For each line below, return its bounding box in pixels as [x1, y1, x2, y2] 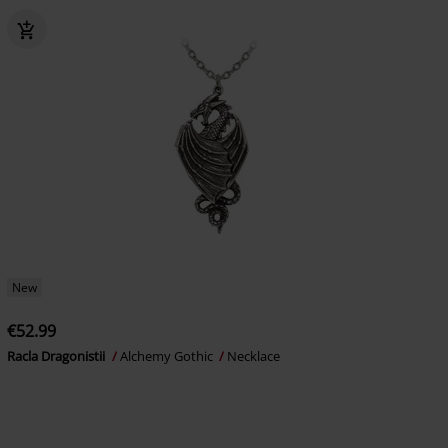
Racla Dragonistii [6, 347, 108, 365]
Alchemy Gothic [119, 347, 216, 365]
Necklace [226, 347, 280, 365]
